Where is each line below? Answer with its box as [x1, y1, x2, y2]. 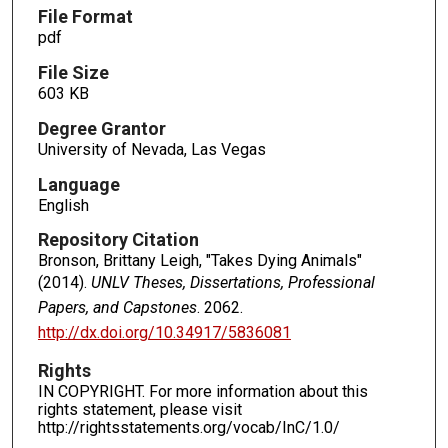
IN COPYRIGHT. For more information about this [37, 382, 368, 402]
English [37, 195, 89, 215]
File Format [37, 5, 133, 27]
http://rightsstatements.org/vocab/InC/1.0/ [37, 418, 340, 438]
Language [37, 173, 120, 195]
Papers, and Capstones [37, 298, 197, 318]
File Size [37, 61, 109, 83]
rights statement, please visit [37, 400, 242, 420]
